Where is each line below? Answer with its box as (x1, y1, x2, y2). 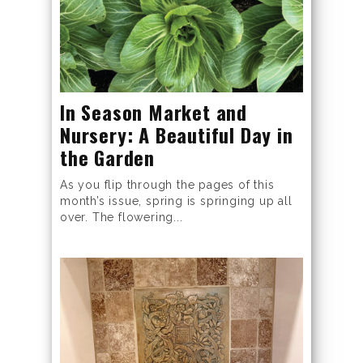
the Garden (60, 143, 156, 173)
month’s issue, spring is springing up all (60, 194, 293, 208)
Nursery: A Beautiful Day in (60, 120, 293, 150)
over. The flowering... (60, 211, 183, 224)
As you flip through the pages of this (60, 178, 275, 192)
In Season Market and (60, 97, 248, 127)
